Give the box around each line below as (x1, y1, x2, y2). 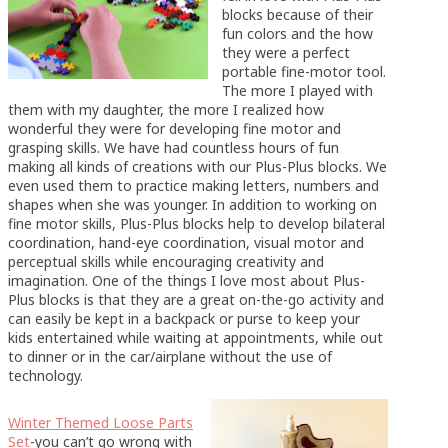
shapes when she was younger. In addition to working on (8, 194, 377, 214)
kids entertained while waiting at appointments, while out (8, 327, 383, 347)
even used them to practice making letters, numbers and (8, 175, 379, 195)
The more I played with (222, 80, 373, 100)
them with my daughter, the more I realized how (8, 99, 324, 119)
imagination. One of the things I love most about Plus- (8, 270, 365, 290)
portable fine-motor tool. (222, 61, 386, 81)
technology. (8, 365, 83, 385)
